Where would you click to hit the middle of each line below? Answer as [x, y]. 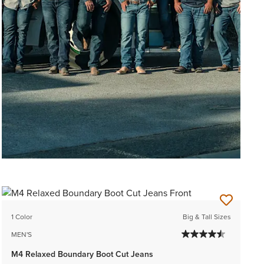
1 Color [22, 217]
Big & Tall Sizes [207, 217]
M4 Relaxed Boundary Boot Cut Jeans [82, 255]
